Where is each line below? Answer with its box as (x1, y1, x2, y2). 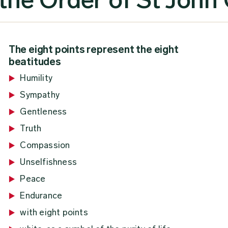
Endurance (20, 190, 63, 201)
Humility (20, 73, 52, 83)
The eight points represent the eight (8, 43, 179, 56)
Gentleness (20, 106, 67, 117)
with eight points (20, 207, 88, 218)
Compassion (20, 140, 70, 151)
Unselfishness (20, 157, 77, 167)
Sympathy (20, 90, 60, 100)
